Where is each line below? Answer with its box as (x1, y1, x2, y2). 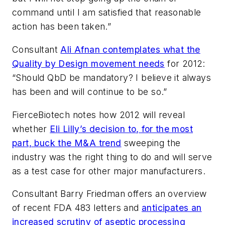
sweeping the (121, 137, 181, 148)
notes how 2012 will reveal (70, 109, 185, 120)
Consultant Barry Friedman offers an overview (12, 188, 207, 199)
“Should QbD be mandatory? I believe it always (12, 72, 211, 83)
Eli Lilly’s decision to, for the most (50, 123, 193, 134)
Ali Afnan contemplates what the (60, 44, 200, 55)
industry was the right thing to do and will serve (12, 151, 212, 162)
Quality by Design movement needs (12, 58, 165, 69)
